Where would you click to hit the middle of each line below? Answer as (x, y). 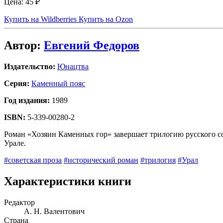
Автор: (22, 45)
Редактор (19, 202)
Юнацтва (73, 66)
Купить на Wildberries (41, 19)
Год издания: (27, 100)
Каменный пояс (58, 83)
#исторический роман (101, 160)
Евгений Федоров (92, 45)
